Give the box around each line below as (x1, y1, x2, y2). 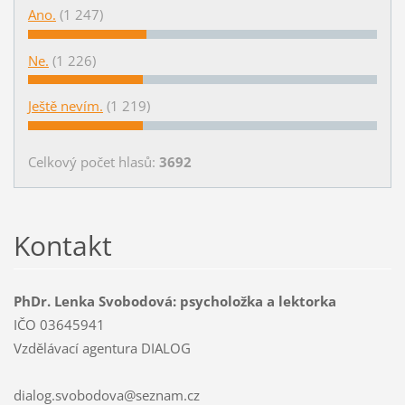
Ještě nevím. (27, 97, 103, 116)
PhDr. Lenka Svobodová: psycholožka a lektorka (13, 292, 336, 311)
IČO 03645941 (13, 316, 105, 334)
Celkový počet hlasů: (27, 153, 159, 172)
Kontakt (13, 227, 112, 265)
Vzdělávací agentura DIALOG (13, 339, 191, 358)
